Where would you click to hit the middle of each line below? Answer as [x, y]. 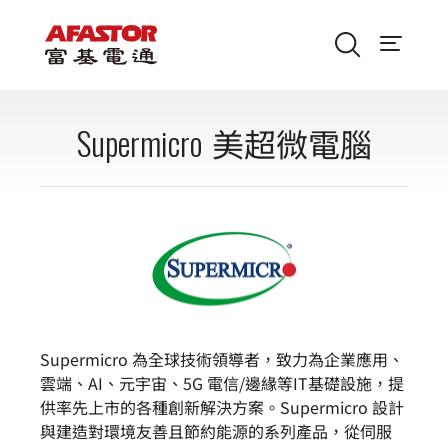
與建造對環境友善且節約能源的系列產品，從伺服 [216, 431]
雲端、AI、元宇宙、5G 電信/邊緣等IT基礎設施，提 [222, 383]
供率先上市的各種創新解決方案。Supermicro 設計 [222, 407]
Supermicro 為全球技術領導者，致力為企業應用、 [222, 359]
